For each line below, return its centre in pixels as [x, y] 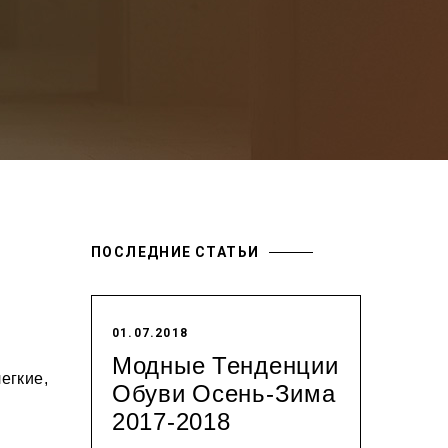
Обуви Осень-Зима [224, 393]
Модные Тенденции [225, 365]
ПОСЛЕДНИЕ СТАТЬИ [175, 251]
